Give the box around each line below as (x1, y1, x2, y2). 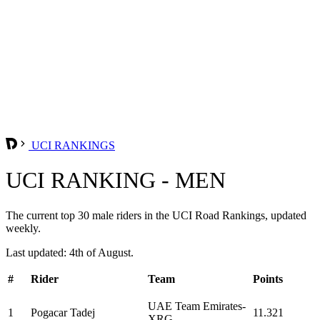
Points (253, 272, 283, 285)
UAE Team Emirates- (148, 299, 246, 312)
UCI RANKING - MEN (6, 167, 226, 194)
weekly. (6, 221, 41, 234)
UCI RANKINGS (29, 139, 115, 151)
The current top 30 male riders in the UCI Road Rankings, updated (6, 209, 306, 221)
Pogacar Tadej (31, 306, 95, 319)
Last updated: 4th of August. (6, 246, 134, 259)
